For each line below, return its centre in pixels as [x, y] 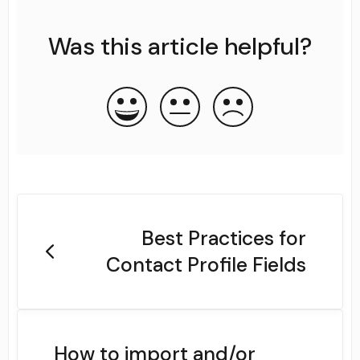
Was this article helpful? [180, 46]
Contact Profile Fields [206, 264]
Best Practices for [223, 238]
